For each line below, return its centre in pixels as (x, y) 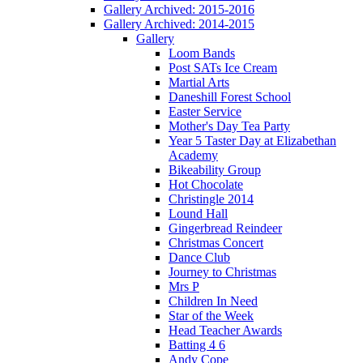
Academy (193, 155)
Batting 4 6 (197, 344)
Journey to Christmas (222, 271)
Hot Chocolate (206, 184)
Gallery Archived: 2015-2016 (179, 9)
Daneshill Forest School (230, 96)
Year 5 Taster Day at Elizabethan (252, 140)
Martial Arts (199, 82)
